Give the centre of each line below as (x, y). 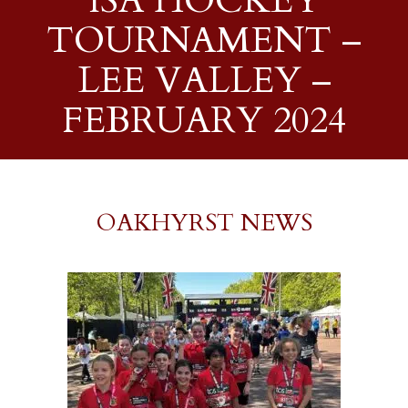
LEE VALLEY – (204, 81)
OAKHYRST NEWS (204, 223)
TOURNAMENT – (204, 41)
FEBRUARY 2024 (204, 121)
